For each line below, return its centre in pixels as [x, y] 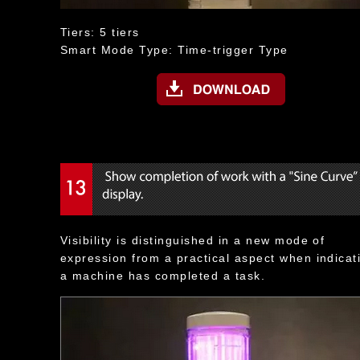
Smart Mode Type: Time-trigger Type [174, 50]
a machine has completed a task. [163, 276]
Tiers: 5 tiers [100, 32]
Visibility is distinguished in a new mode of [193, 240]
